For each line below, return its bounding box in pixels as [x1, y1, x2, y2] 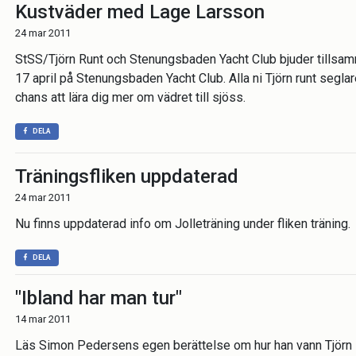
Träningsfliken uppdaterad [15, 165, 238, 188]
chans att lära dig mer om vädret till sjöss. [15, 90, 246, 105]
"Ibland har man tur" [15, 287, 182, 309]
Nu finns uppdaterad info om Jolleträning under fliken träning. [15, 216, 350, 231]
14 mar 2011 [15, 313, 71, 325]
